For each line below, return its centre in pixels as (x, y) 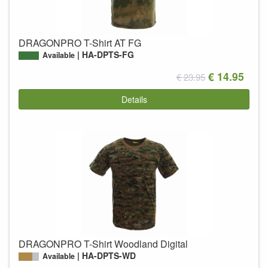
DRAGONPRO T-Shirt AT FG (80, 43)
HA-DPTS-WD (109, 255)
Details (134, 99)
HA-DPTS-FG (108, 55)
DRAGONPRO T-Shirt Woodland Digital (103, 243)
